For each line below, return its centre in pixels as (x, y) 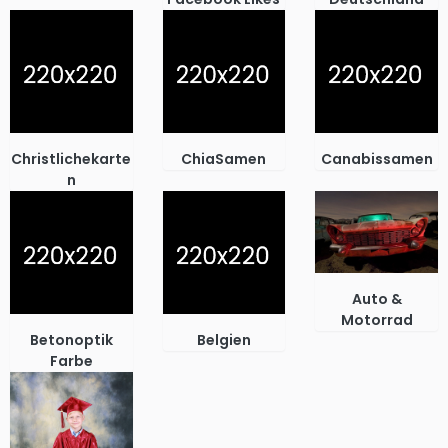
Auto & (376, 298)
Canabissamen (376, 159)
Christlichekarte (71, 159)
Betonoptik (71, 339)
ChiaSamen (224, 159)
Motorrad (376, 319)
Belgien (223, 339)
